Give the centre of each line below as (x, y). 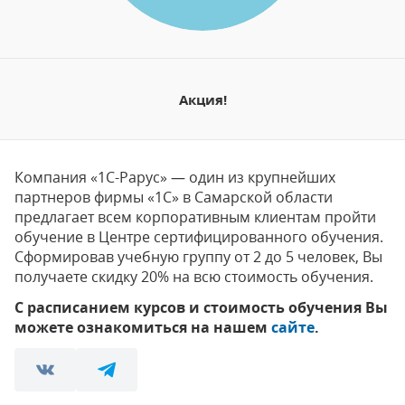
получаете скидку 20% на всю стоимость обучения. (194, 277)
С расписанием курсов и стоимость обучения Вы (201, 307)
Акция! (202, 99)
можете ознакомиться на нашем (143, 327)
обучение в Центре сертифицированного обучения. (199, 237)
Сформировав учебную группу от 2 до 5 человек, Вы (198, 257)
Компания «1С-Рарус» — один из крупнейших (175, 177)
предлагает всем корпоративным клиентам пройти (195, 217)
